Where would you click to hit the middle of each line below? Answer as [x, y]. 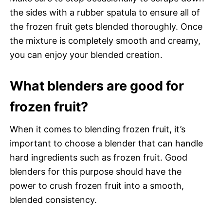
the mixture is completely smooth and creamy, [105, 40]
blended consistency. [53, 200]
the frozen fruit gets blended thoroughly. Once [106, 26]
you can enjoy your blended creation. [86, 54]
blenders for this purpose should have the [96, 171]
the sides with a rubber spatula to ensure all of [105, 12]
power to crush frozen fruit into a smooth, [97, 185]
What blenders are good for [97, 86]
